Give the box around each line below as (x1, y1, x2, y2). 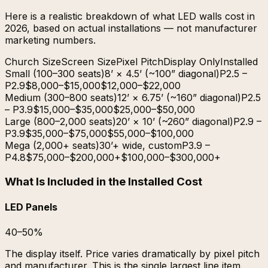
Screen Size (61, 56, 116, 68)
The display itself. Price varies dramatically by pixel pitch (5, 247, 260, 260)
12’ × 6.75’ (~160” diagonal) (117, 92, 241, 104)
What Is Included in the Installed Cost (5, 174, 202, 188)
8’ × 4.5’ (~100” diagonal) (105, 68, 220, 80)
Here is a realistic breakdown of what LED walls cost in (5, 10, 255, 23)
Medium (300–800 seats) (5, 92, 117, 104)
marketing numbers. (5, 34, 96, 47)
